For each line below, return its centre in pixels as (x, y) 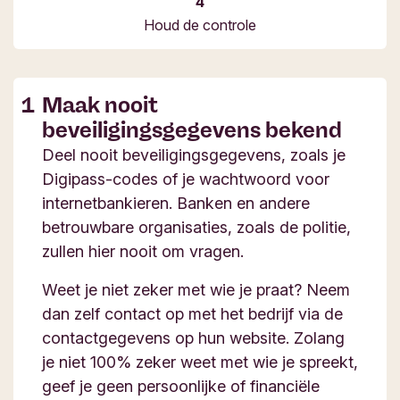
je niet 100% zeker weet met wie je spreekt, (200, 362)
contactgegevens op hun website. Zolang (193, 338)
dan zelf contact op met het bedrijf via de (192, 314)
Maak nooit (100, 105)
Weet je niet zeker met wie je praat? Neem (196, 290)
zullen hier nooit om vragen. (143, 251)
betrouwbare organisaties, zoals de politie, (196, 227)
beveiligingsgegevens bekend (192, 130)
